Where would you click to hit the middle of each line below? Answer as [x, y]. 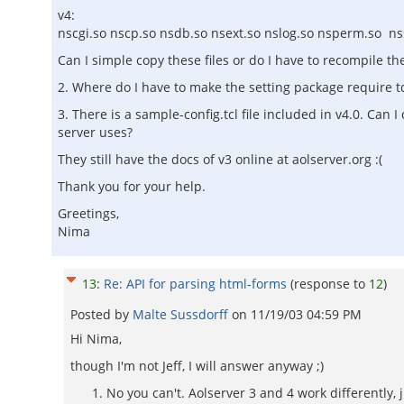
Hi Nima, [96, 339]
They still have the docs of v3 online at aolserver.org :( [220, 159]
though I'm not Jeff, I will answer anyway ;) [197, 366]
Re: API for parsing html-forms [195, 284]
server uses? [95, 132]
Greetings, [88, 213]
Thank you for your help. [132, 186]
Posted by [101, 314]
